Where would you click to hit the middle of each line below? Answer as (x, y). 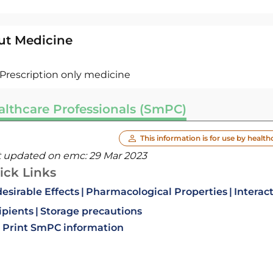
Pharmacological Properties (156, 192)
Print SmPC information (63, 228)
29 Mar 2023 (118, 156)
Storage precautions (91, 211)
